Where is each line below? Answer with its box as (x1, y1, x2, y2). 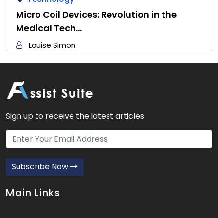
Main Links (6, 185, 60, 200)
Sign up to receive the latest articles (6, 110, 144, 122)
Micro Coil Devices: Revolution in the (16, 8, 177, 20)
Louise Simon (29, 39, 75, 50)
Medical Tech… (16, 21, 82, 34)
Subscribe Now (12, 161, 70, 172)
